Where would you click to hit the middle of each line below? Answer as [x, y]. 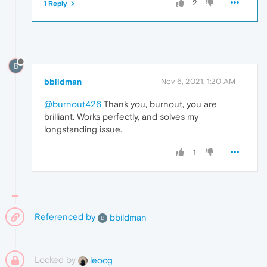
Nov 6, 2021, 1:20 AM [198, 82]
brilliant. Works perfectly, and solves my [121, 117]
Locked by [56, 260]
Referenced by [65, 217]
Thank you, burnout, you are [159, 104]
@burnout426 [73, 104]
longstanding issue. [83, 129]
